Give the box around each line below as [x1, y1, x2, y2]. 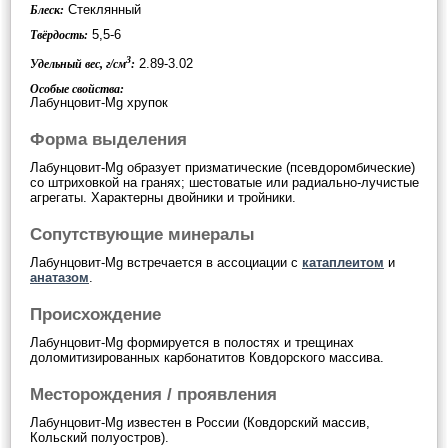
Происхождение [30, 304, 161, 324]
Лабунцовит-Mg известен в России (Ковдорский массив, [30, 414, 370, 430]
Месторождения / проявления [30, 384, 277, 404]
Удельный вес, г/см [30, 56, 126, 71]
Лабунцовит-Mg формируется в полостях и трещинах [30, 334, 354, 350]
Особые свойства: [30, 81, 124, 96]
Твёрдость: [30, 27, 88, 42]
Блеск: [30, 2, 64, 17]
